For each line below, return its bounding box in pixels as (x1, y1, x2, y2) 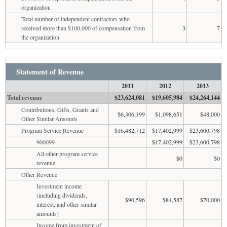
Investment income (36, 181, 82, 190)
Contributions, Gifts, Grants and (21, 105, 99, 113)
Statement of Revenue (16, 66, 84, 77)
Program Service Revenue (21, 126, 84, 134)
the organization (21, 32, 59, 41)
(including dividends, (36, 191, 87, 199)
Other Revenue (21, 170, 57, 178)
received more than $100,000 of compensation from (21, 23, 145, 32)
